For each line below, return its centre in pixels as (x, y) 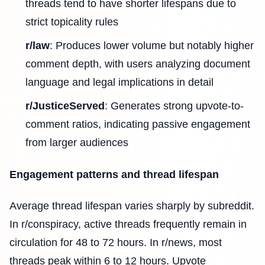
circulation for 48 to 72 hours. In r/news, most (116, 243)
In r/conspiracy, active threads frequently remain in (128, 224)
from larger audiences (77, 143)
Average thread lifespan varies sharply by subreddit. (132, 206)
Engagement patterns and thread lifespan (114, 174)
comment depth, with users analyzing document (138, 64)
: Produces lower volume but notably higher (152, 46)
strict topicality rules (72, 22)
